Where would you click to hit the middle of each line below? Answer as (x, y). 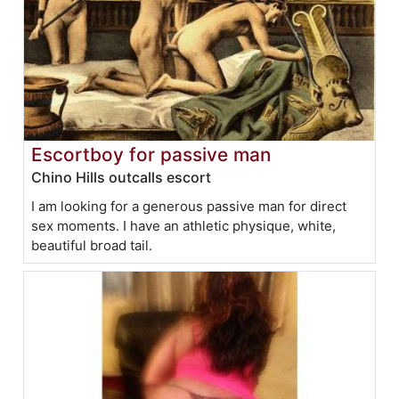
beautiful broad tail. (92, 246)
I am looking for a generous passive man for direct (189, 207)
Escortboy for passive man (151, 155)
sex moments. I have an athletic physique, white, (184, 226)
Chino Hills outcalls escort (122, 178)
